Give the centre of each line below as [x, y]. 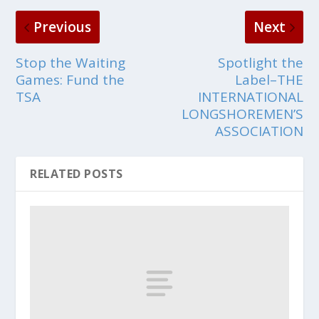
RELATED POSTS [77, 174]
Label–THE [269, 80]
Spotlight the [260, 63]
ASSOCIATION [259, 131]
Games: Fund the [70, 80]
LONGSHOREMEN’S [242, 114]
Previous [63, 27]
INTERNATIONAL [250, 97]
